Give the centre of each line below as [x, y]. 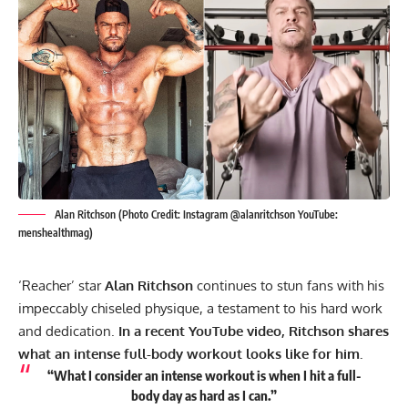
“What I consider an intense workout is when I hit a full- [204, 376]
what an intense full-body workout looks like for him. [192, 354]
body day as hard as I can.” [204, 396]
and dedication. [68, 331]
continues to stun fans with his [289, 286]
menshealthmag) [56, 233]
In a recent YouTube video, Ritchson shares [254, 331]
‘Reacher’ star [61, 286]
